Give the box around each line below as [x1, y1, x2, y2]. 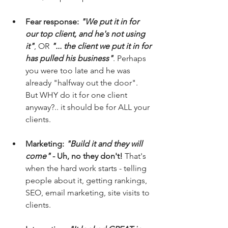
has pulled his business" [25, 53, 113, 63]
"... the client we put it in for [51, 41, 153, 51]
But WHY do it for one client [25, 90, 129, 100]
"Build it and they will [66, 138, 145, 149]
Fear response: [25, 16, 81, 26]
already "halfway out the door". [25, 77, 140, 88]
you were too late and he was [25, 65, 132, 75]
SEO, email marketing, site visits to [25, 187, 152, 197]
